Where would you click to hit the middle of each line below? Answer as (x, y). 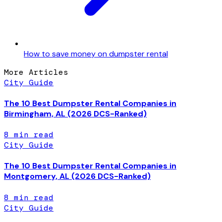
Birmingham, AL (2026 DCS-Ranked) (75, 113)
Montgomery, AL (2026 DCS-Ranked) (77, 176)
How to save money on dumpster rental (96, 54)
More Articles (36, 72)
